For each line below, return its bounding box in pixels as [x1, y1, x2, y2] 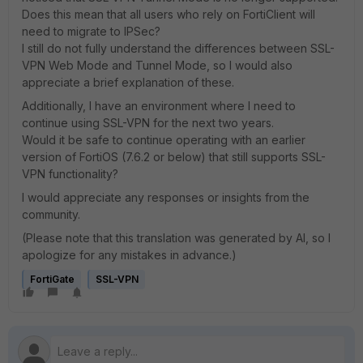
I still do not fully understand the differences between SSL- [22, 41, 335, 55]
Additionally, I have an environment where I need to [22, 99, 296, 113]
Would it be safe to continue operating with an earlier [22, 133, 305, 147]
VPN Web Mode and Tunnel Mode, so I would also [22, 58, 293, 72]
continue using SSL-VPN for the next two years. [22, 116, 274, 130]
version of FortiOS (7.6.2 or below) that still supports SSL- [22, 150, 326, 164]
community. [22, 207, 80, 221]
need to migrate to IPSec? [22, 24, 160, 38]
